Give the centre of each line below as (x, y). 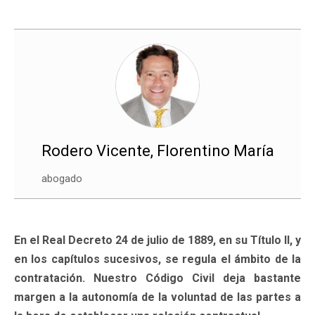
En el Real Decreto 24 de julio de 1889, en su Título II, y (157, 240)
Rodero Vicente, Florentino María (157, 150)
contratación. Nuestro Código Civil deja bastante (157, 278)
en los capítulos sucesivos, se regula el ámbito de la (157, 259)
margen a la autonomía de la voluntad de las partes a (157, 297)
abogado (62, 178)
